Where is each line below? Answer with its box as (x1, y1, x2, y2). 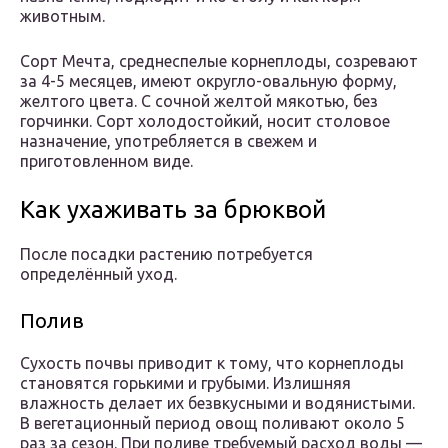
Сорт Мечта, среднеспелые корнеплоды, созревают (20, 52, 418, 71)
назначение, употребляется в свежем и (20, 132, 317, 151)
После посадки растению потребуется (20, 245, 313, 264)
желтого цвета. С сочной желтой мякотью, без (20, 92, 378, 111)
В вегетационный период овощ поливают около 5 (20, 414, 405, 433)
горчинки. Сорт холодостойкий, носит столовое (20, 112, 390, 131)
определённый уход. (20, 265, 177, 284)
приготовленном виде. (20, 152, 193, 171)
